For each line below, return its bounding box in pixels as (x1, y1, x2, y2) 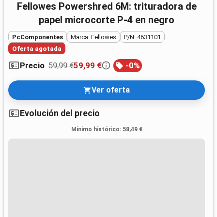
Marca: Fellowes (71, 33, 116, 41)
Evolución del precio (20, 108, 100, 118)
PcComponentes (12, 33, 63, 41)
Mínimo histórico (71, 126, 120, 133)
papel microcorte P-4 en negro (39, 14, 174, 26)
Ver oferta (92, 85, 130, 95)
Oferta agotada (12, 45, 62, 52)
